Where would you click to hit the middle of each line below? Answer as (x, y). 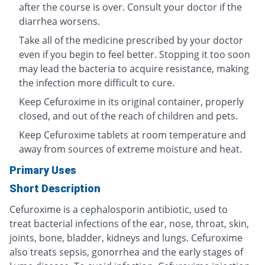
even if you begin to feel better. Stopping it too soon (135, 55)
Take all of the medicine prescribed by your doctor (131, 41)
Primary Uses (43, 170)
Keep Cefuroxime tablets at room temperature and (132, 135)
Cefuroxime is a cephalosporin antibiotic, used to (119, 210)
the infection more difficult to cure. (97, 83)
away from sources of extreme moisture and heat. (130, 149)
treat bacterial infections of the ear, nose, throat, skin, (129, 224)
